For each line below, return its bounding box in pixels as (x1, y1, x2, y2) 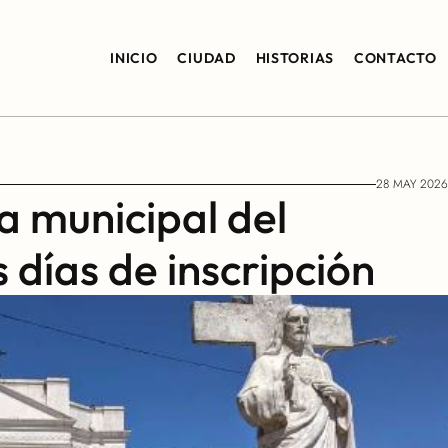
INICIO (110, 48, 158, 67)
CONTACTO (354, 48, 437, 67)
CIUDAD (177, 48, 236, 67)
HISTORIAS (255, 48, 334, 67)
